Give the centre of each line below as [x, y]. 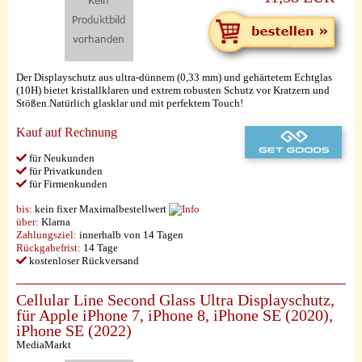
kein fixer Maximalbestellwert [101, 209]
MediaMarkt [44, 345]
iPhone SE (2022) [74, 331]
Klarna [55, 222]
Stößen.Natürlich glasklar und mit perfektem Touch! [130, 103]
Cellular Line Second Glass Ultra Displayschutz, [175, 300]
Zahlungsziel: [46, 235]
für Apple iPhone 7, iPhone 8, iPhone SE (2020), [175, 316]
